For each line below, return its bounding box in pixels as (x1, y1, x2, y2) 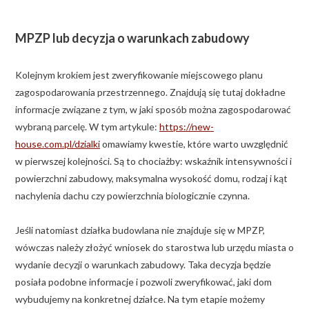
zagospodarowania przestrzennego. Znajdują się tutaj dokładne (15, 86, 286, 98)
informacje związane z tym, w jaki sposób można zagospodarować (15, 103, 291, 115)
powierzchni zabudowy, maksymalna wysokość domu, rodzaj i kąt (15, 172, 288, 184)
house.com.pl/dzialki (15, 137, 100, 150)
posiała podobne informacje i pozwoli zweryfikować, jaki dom (15, 275, 272, 288)
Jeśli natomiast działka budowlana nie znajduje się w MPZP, (15, 223, 265, 236)
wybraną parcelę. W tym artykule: (15, 120, 159, 132)
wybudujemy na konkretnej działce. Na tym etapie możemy (15, 292, 265, 305)
